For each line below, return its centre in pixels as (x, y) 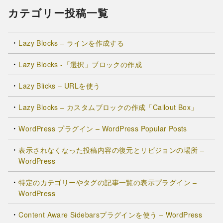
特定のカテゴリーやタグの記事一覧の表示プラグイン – (108, 182)
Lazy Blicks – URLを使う (59, 86)
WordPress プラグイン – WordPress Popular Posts (103, 129)
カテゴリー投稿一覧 (58, 13)
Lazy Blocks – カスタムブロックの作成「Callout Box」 (108, 107)
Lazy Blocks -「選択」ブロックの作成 (80, 64)
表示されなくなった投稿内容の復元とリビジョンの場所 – (111, 150)
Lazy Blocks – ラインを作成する (71, 43)
